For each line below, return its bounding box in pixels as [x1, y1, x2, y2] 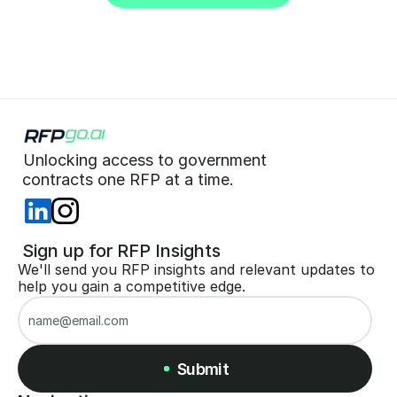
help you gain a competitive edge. [18, 277, 245, 295]
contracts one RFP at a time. [22, 170, 238, 189]
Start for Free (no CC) [128, 3, 284, 22]
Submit [177, 359, 229, 378]
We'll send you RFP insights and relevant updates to [18, 261, 375, 278]
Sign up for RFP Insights [18, 240, 221, 261]
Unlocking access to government [23, 151, 276, 169]
